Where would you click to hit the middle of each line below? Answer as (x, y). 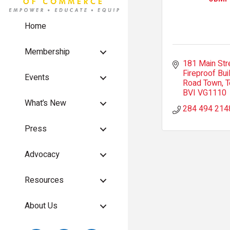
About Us (41, 206)
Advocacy (42, 155)
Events (37, 78)
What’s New (45, 103)
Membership (47, 52)
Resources (44, 180)
